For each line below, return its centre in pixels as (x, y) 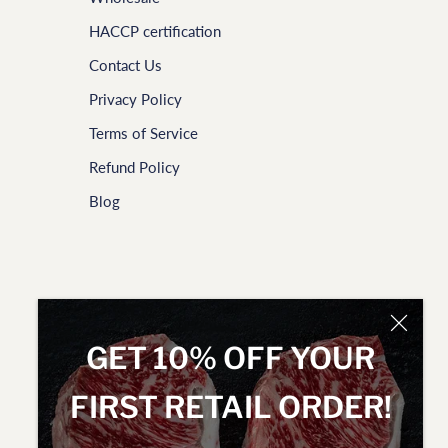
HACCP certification (155, 30)
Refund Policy (134, 166)
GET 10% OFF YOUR (230, 358)
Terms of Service (143, 132)
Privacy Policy (135, 98)
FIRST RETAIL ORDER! (230, 407)
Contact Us (125, 64)
